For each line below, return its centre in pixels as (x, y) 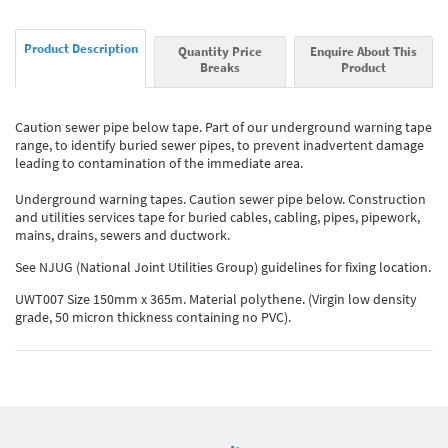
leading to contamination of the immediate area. (159, 162)
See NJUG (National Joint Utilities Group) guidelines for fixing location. (223, 266)
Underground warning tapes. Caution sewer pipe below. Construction (220, 198)
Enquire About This (363, 50)
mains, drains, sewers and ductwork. (122, 234)
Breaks (219, 66)
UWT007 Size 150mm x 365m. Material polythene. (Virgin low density (216, 298)
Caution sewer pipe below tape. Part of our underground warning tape (223, 126)
